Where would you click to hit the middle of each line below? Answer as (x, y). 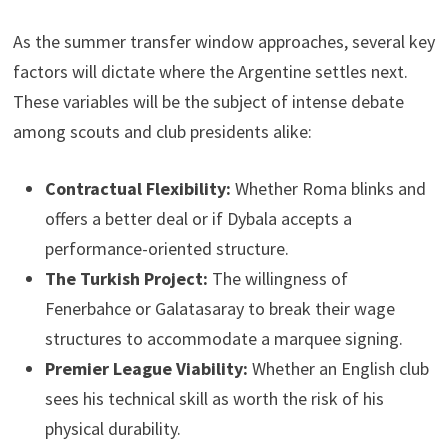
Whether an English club (338, 369)
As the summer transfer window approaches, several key (223, 42)
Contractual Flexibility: (137, 189)
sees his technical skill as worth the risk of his (214, 399)
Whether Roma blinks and (328, 189)
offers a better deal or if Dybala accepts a (198, 219)
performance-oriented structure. (166, 249)
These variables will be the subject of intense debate (208, 102)
